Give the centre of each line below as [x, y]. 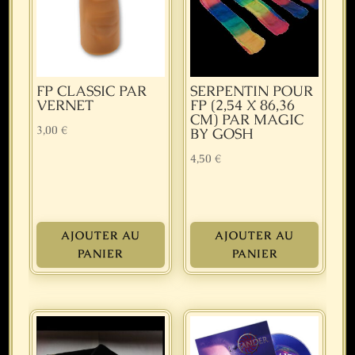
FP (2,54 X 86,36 [243, 105]
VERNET [65, 105]
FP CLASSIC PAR [92, 91]
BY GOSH [222, 134]
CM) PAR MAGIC [247, 120]
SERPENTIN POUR [252, 91]
